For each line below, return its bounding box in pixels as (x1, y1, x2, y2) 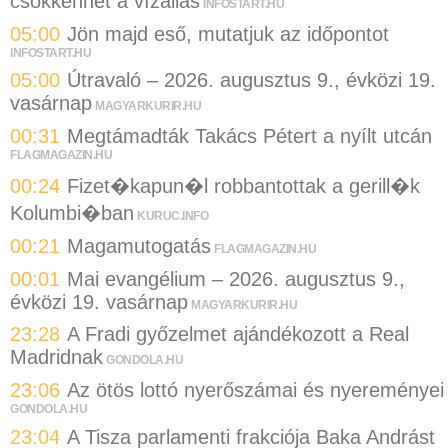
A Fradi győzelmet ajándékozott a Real (67, 323, 409, 346)
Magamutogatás (67, 235, 211, 258)
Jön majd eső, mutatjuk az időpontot (67, 22, 389, 45)
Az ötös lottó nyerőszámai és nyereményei (67, 378, 444, 401)
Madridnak (10, 346, 103, 369)
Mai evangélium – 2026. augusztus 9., (67, 267, 405, 290)
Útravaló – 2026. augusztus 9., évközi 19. (67, 69, 436, 92)
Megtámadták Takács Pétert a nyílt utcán (67, 124, 432, 147)
